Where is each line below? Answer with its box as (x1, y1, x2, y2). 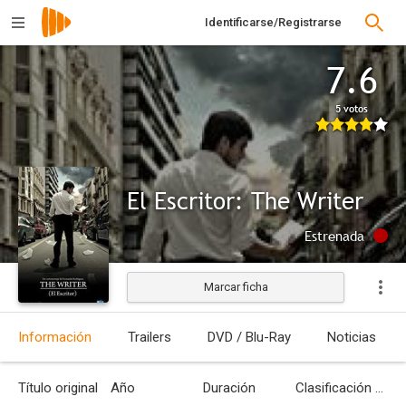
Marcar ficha (203, 280, 268, 294)
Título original (18, 380, 98, 396)
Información (18, 329, 92, 345)
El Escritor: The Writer (127, 186, 363, 216)
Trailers (128, 329, 171, 345)
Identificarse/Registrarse (205, 15, 342, 29)
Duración (203, 380, 256, 396)
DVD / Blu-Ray (208, 329, 291, 345)
